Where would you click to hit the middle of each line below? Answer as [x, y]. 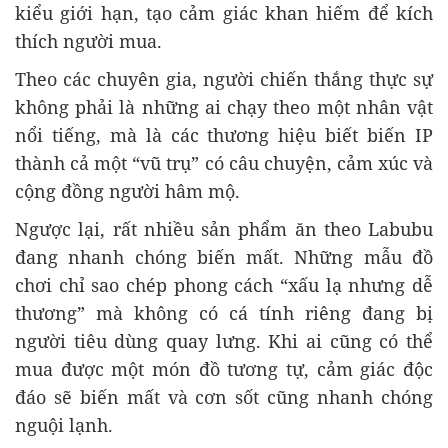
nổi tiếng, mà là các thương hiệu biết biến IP [224, 135]
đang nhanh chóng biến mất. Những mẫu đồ [224, 257]
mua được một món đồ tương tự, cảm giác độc [224, 369]
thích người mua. [88, 41]
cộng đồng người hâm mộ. [127, 191]
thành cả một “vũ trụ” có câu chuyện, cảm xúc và [224, 163]
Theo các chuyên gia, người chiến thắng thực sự [224, 79]
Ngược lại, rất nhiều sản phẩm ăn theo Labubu [224, 229]
